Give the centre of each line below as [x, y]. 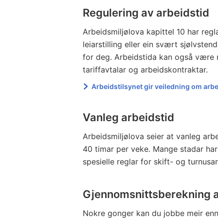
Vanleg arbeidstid [130, 117]
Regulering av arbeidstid [146, 12]
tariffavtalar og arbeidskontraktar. [148, 69]
